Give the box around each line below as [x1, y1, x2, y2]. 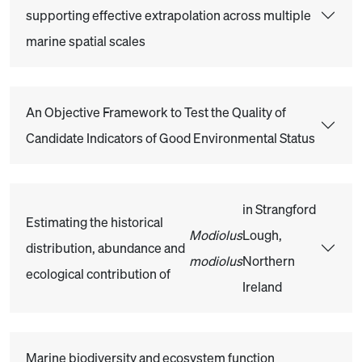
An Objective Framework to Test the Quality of [26, 103, 286, 121]
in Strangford [242, 200, 316, 218]
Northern [242, 252, 295, 270]
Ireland [242, 278, 282, 296]
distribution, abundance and [26, 239, 185, 257]
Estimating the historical [26, 213, 163, 231]
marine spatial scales [26, 32, 145, 50]
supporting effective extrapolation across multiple [26, 6, 311, 24]
